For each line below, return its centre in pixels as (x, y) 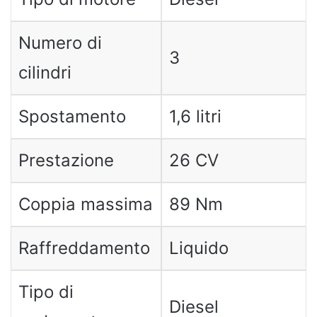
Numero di (60, 43)
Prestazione (66, 160)
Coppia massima (85, 204)
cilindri (45, 73)
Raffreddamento (84, 248)
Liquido (198, 248)
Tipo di (46, 292)
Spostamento (72, 116)
